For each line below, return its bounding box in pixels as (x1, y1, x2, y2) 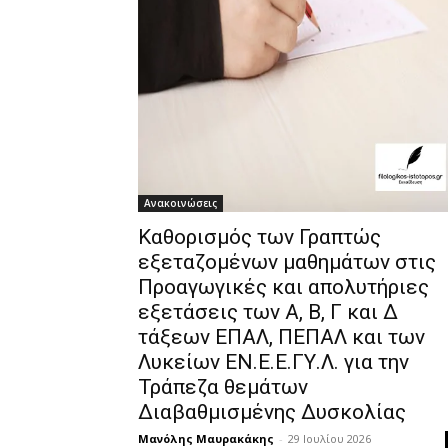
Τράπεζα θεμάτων (138, 375, 308, 400)
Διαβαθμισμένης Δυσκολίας (138, 400, 406, 425)
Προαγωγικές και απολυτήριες (138, 275, 429, 300)
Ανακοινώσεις (144, 196, 217, 211)
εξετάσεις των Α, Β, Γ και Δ (138, 300, 398, 325)
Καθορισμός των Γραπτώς (138, 225, 381, 250)
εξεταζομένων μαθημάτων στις (138, 250, 436, 275)
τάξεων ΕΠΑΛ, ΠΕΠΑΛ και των (138, 325, 425, 350)
